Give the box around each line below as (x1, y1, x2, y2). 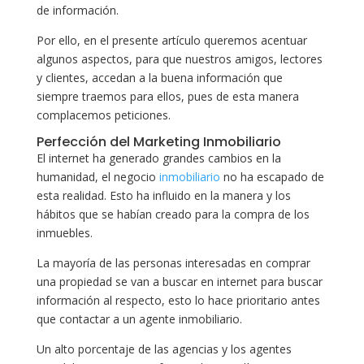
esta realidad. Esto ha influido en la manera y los (36, 187, 291, 203)
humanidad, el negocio (36, 168, 159, 184)
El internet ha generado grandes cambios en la (36, 149, 281, 166)
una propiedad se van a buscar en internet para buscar (36, 273, 323, 289)
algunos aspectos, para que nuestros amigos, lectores (36, 50, 323, 67)
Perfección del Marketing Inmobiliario (36, 132, 281, 151)
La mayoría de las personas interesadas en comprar (36, 254, 310, 271)
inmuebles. (36, 224, 93, 240)
